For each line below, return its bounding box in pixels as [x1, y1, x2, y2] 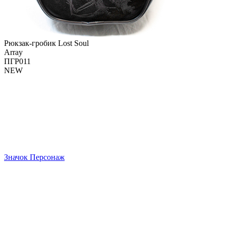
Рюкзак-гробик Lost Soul [4, 38, 89, 47]
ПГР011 [4, 56, 31, 66]
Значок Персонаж [4, 152, 65, 161]
